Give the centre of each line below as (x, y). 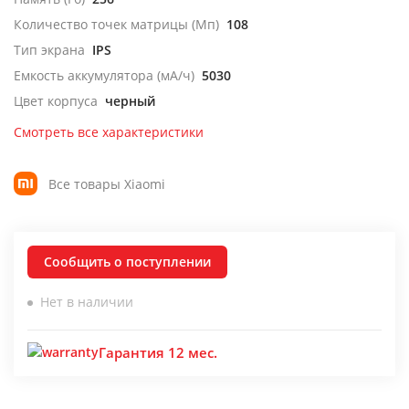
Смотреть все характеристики (109, 132)
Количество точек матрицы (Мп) (116, 24)
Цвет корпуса (56, 101)
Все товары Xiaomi (107, 184)
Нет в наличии (87, 302)
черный (130, 101)
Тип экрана (49, 50)
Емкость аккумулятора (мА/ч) (104, 75)
